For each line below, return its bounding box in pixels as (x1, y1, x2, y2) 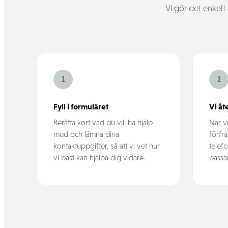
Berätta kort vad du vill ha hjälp (53, 118, 153, 127)
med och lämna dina (53, 130, 119, 138)
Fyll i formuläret (53, 102, 108, 111)
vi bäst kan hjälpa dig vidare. (53, 153, 145, 162)
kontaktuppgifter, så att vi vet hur (53, 141, 160, 150)
